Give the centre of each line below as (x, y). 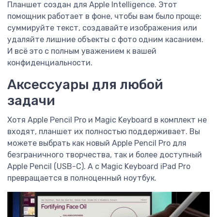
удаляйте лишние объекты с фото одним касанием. (105, 40)
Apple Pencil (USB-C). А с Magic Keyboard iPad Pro (99, 167)
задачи (31, 101)
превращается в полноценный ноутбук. (82, 178)
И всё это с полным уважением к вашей (82, 51)
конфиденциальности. (50, 63)
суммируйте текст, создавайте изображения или (102, 28)
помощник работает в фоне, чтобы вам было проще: (104, 16)
